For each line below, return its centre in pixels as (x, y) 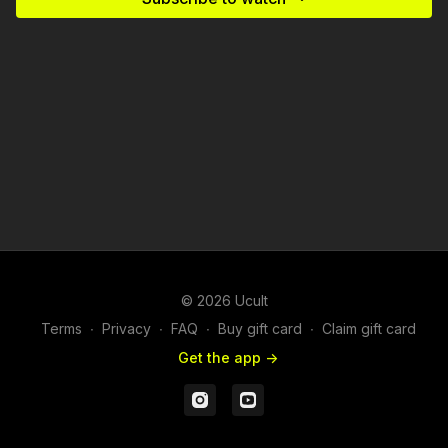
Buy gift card (259, 328)
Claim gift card (368, 328)
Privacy (126, 328)
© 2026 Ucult (224, 300)
